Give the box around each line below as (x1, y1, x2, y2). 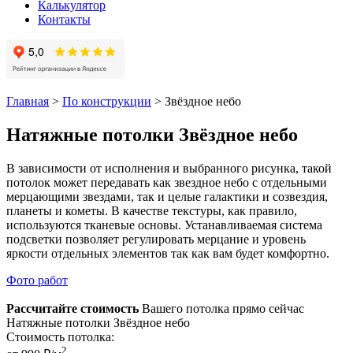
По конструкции (62, 95, 151, 108)
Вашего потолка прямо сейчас (139, 301, 304, 315)
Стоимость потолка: (6, 329, 114, 344)
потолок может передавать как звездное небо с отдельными (6, 175, 327, 189)
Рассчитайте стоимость (6, 301, 139, 315)
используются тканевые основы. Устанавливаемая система (6, 217, 322, 232)
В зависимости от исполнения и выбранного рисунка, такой (6, 161, 332, 175)
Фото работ (6, 273, 68, 287)
